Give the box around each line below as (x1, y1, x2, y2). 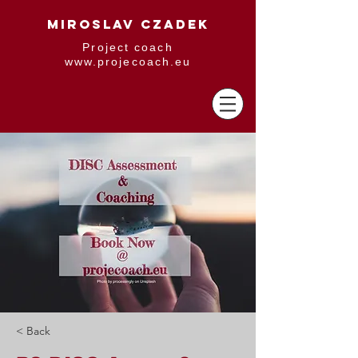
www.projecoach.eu (64, 55, 192, 68)
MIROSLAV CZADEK (46, 16, 209, 32)
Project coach (82, 41, 173, 54)
